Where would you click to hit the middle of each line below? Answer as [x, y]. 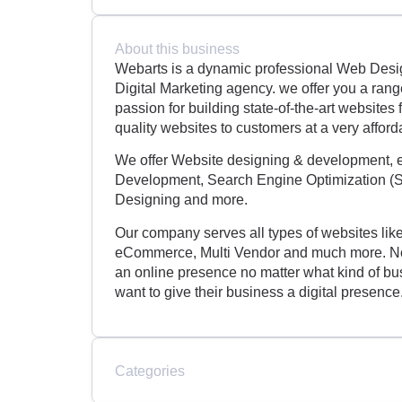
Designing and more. [181, 200]
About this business [177, 48]
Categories [150, 371]
